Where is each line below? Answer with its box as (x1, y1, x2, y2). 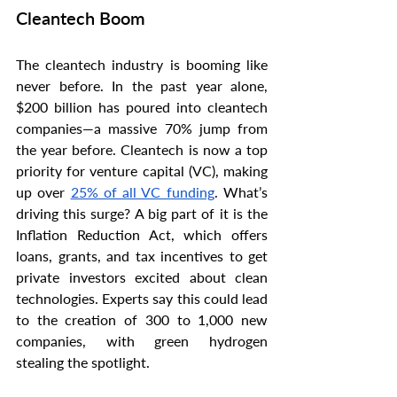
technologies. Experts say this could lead (16, 290, 268, 307)
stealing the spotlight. (16, 354, 150, 371)
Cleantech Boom (16, 7, 145, 29)
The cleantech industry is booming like (16, 56, 268, 74)
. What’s (214, 183, 269, 201)
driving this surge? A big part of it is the (16, 205, 268, 222)
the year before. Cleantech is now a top (16, 141, 268, 159)
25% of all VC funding (70, 183, 214, 201)
